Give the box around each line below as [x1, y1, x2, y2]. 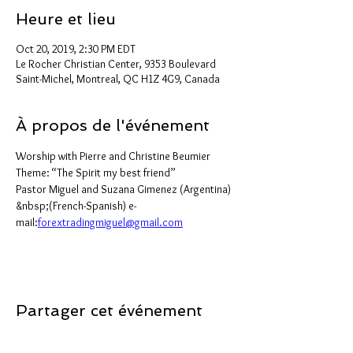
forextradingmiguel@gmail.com [38, 215, 183, 230]
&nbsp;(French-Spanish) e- [16, 199, 136, 214]
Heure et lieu [16, 9, 116, 29]
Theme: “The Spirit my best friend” [16, 165, 176, 180]
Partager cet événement [16, 301, 203, 321]
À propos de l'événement [16, 116, 210, 136]
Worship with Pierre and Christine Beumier [16, 149, 213, 164]
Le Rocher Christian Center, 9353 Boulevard [16, 57, 216, 72]
